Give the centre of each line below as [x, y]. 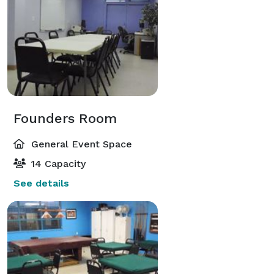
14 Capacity [57, 163]
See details [41, 183]
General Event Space [80, 144]
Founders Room [65, 118]
